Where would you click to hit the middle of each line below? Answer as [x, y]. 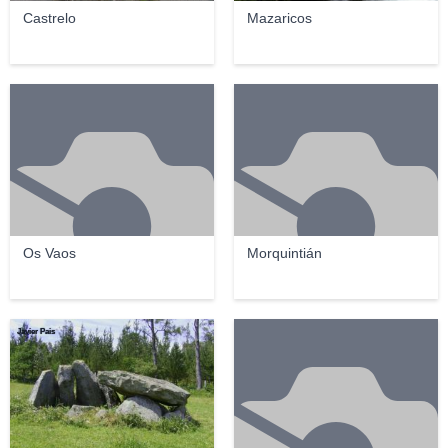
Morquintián [284, 253]
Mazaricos [279, 18]
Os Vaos [49, 253]
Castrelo [49, 18]
